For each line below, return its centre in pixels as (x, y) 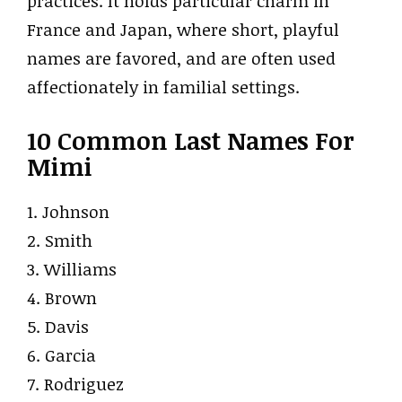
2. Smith (60, 240)
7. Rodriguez (75, 384)
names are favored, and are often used (181, 58)
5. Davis (58, 326)
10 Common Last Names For (190, 140)
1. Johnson (68, 211)
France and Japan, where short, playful (183, 30)
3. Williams (72, 269)
